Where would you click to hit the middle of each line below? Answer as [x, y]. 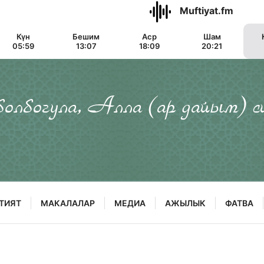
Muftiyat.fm [207, 11]
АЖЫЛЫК [185, 203]
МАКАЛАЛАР [68, 203]
